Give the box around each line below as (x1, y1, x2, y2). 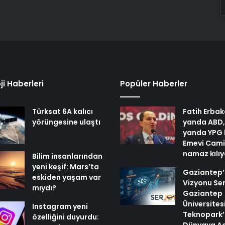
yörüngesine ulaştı (32, 117, 100, 128)
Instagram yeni (32, 201, 88, 212)
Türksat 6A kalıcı (32, 106, 93, 117)
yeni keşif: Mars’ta (32, 162, 99, 172)
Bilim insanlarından (32, 151, 102, 162)
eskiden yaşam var (32, 172, 101, 183)
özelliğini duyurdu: (32, 212, 99, 222)
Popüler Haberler (120, 78, 187, 89)
